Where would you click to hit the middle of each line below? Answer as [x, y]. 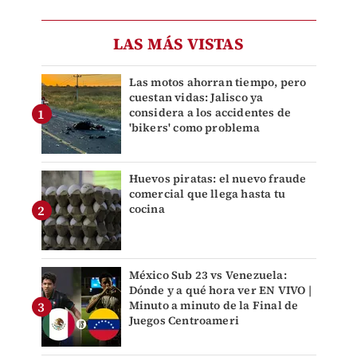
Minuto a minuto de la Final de [214, 306]
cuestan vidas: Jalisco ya [196, 98]
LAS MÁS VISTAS [178, 44]
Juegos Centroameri [184, 321]
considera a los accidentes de [210, 113]
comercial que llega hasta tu [207, 194]
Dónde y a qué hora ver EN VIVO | [220, 290]
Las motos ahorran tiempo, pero [218, 82]
